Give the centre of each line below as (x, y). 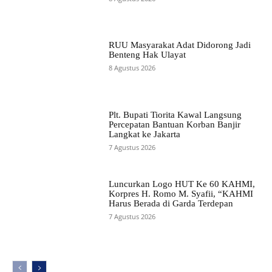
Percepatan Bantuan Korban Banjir (174, 124)
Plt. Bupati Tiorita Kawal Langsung (175, 114)
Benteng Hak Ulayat (147, 55)
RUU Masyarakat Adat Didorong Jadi (179, 45)
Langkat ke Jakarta (144, 134)
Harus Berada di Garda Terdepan (171, 203)
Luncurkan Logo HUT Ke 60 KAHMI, (182, 184)
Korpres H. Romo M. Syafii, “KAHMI (181, 193)
